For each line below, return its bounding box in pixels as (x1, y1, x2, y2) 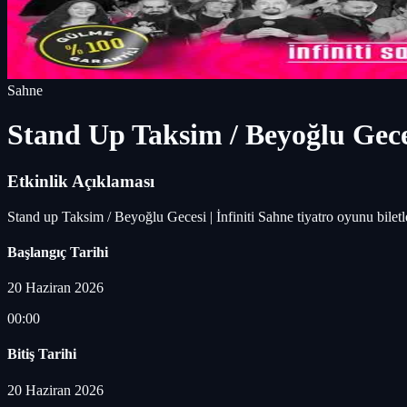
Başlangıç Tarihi (7, 243, 108, 260)
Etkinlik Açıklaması (7, 171, 154, 191)
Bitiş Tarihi (7, 346, 76, 362)
